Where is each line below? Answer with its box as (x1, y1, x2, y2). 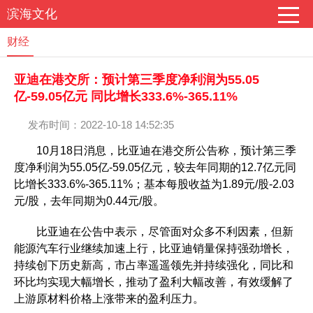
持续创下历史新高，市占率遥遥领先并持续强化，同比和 (14, 259, 293, 271)
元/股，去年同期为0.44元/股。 (14, 195, 164, 207)
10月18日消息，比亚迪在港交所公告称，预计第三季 (14, 145, 296, 156)
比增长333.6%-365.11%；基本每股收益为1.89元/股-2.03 (14, 178, 294, 190)
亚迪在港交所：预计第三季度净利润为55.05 (14, 73, 259, 87)
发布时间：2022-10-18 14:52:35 (28, 119, 174, 131)
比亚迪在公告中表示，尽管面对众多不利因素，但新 (14, 226, 293, 238)
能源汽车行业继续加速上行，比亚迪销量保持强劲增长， (14, 242, 293, 254)
